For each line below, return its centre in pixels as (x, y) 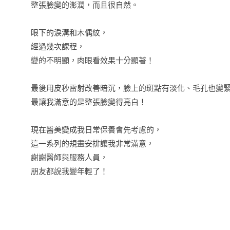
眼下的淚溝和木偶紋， (69, 33)
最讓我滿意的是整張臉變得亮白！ (89, 102)
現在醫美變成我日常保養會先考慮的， (96, 130)
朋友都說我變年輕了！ (69, 171)
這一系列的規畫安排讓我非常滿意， (92, 143)
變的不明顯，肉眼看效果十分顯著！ (92, 60)
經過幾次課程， (58, 46)
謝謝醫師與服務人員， (69, 157)
